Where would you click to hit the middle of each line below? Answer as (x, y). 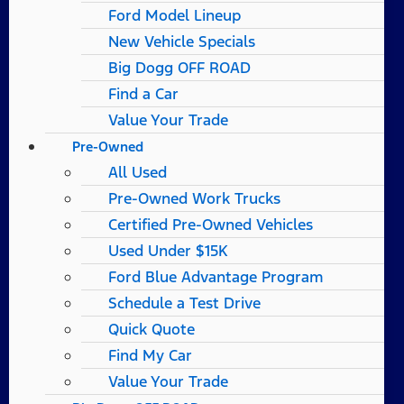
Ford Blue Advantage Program (216, 277)
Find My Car (150, 355)
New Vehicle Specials (182, 41)
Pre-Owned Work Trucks (194, 198)
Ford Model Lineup (174, 15)
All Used (138, 172)
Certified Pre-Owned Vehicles (211, 225)
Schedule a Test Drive (184, 303)
